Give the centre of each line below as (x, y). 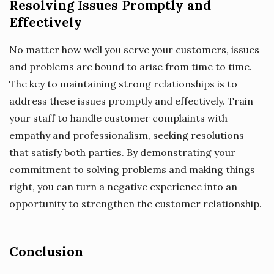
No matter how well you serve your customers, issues (134, 49)
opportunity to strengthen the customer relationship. (135, 203)
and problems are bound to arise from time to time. (131, 66)
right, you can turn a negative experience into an (123, 186)
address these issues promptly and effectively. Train (131, 101)
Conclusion (46, 251)
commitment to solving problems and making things (132, 169)
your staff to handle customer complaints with (118, 118)
